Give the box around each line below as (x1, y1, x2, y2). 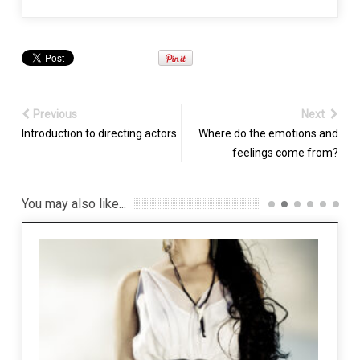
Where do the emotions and (198, 126, 339, 140)
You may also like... (21, 195, 126, 211)
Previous (32, 107, 77, 121)
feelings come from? (232, 145, 339, 159)
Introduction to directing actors (21, 126, 177, 140)
